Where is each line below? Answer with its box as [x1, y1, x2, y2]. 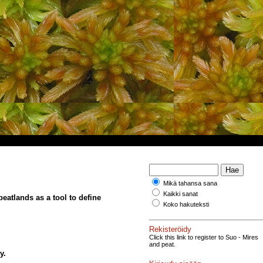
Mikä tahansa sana [163, 180, 217, 187]
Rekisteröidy [149, 224, 191, 234]
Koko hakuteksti [163, 201, 209, 208]
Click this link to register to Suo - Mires [149, 233, 258, 241]
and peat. [149, 240, 176, 248]
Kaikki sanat [163, 190, 198, 197]
